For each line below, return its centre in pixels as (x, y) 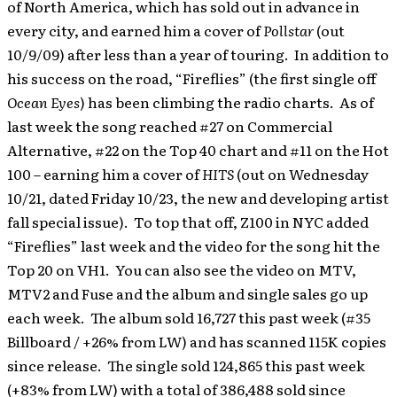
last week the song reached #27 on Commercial (170, 126)
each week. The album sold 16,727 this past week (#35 (189, 317)
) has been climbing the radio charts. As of (227, 102)
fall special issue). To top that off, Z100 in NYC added (188, 222)
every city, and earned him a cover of (135, 30)
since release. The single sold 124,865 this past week (186, 365)
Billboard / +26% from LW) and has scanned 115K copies (197, 341)
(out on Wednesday (301, 174)
